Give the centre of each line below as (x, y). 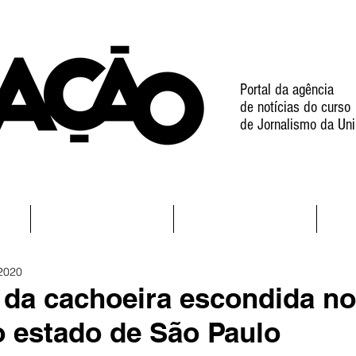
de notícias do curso (295, 107)
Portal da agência (287, 90)
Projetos (245, 219)
